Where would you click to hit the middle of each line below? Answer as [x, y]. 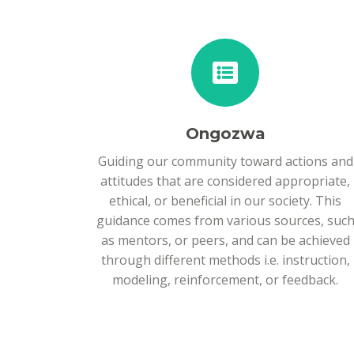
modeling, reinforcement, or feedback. [225, 280]
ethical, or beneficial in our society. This [225, 201]
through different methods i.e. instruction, [225, 260]
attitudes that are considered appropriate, [225, 181]
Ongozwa [225, 134]
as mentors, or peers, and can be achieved [225, 240]
